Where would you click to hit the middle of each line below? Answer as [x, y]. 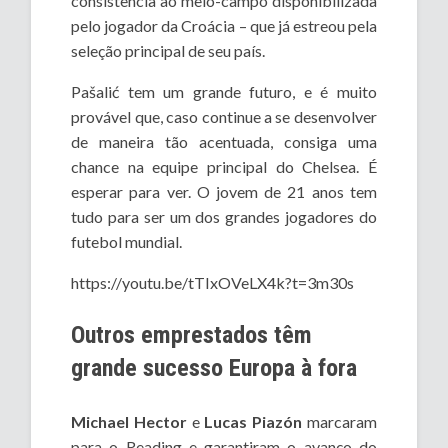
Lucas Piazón [253, 422]
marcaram [339, 422]
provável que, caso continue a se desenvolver [224, 117]
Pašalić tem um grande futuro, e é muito [224, 92]
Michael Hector [129, 422]
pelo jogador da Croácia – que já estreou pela [224, 26]
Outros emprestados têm [192, 335]
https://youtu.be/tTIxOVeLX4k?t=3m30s [213, 283]
